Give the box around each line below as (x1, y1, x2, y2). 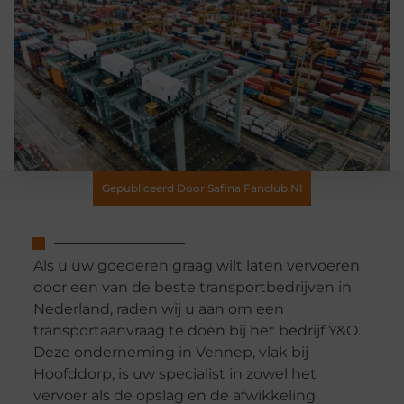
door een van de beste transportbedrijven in (32, 279, 352, 297)
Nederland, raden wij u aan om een (32, 300, 284, 318)
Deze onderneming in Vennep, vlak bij (32, 344, 308, 362)
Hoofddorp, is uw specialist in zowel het (32, 365, 317, 383)
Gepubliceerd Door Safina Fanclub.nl (102, 181, 302, 195)
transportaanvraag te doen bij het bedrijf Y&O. (32, 322, 361, 340)
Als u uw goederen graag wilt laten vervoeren (32, 257, 360, 275)
